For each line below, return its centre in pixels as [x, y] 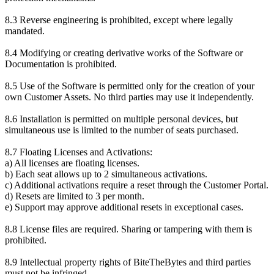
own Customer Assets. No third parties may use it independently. [129, 97]
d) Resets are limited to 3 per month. [75, 196]
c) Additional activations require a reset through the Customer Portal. [137, 185]
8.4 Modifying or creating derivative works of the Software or [124, 53]
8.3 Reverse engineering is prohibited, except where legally [119, 20]
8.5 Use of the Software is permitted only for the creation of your [130, 86]
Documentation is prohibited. [61, 64]
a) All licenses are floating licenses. [72, 163]
